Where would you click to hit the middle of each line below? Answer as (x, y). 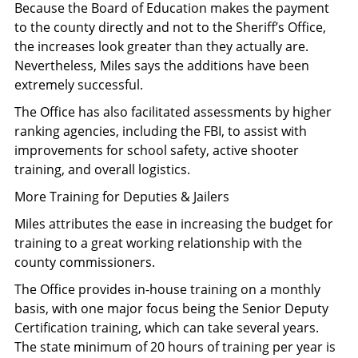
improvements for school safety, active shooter (157, 150)
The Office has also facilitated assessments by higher (173, 111)
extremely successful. (79, 84)
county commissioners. (85, 262)
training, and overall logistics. (102, 169)
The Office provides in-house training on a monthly (167, 289)
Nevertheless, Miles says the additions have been (162, 65)
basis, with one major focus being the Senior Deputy (171, 308)
